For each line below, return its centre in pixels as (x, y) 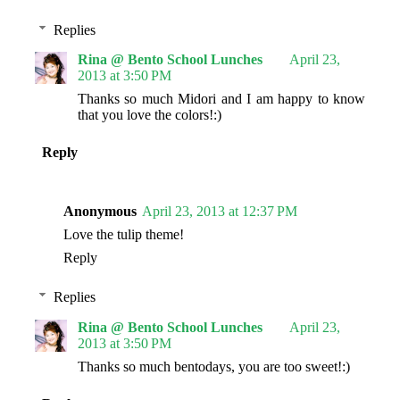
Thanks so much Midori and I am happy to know (221, 99)
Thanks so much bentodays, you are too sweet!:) (214, 367)
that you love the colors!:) (150, 115)
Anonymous (100, 212)
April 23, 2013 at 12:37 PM (220, 212)
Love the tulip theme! (124, 235)
